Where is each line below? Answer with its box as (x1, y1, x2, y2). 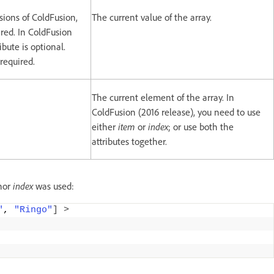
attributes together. (92, 135, 167, 147)
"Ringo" (14, 204, 53, 215)
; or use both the (168, 120, 234, 133)
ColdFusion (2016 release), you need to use (92, 105, 261, 118)
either (92, 120, 118, 133)
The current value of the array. (92, 10, 212, 23)
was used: (33, 179, 74, 192)
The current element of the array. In (92, 91, 234, 103)
